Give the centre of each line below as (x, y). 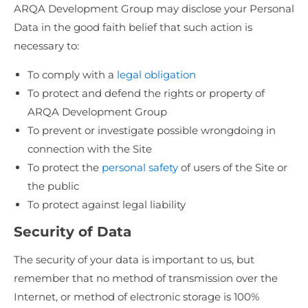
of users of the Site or (233, 168)
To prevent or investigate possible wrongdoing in (152, 131)
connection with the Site (90, 149)
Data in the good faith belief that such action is (133, 27)
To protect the (65, 168)
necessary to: (46, 46)
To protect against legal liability (107, 205)
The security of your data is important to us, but (134, 260)
